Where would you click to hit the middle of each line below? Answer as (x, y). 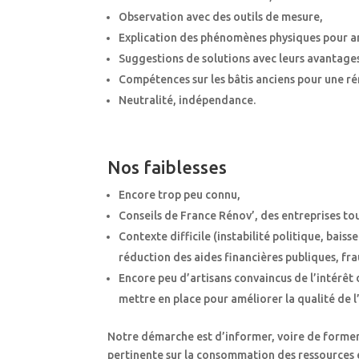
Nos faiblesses (167, 167)
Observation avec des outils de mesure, (221, 17)
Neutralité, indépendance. (188, 101)
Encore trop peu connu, (180, 195)
